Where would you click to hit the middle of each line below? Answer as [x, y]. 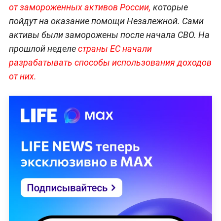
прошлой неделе [43, 49]
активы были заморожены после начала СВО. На [109, 35]
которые [169, 7]
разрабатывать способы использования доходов [110, 63]
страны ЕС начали [115, 49]
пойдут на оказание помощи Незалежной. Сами [106, 21]
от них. [22, 76]
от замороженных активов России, [80, 7]
